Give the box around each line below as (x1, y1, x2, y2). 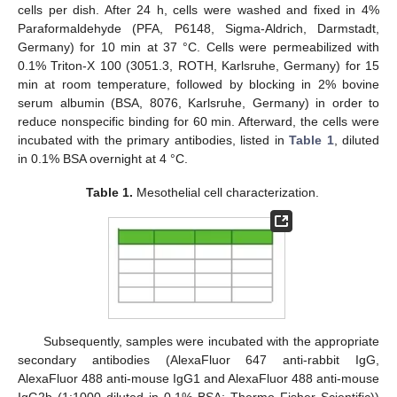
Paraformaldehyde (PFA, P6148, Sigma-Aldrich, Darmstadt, (18, 20, 379, 35)
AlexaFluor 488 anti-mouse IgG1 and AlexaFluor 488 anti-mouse (18, 370, 379, 385)
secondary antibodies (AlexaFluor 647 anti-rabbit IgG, (18, 352, 379, 367)
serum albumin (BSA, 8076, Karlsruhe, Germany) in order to (18, 95, 379, 110)
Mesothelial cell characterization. (132, 184, 319, 199)
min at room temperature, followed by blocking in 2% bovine (18, 76, 379, 91)
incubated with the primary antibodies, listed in (18, 132, 290, 147)
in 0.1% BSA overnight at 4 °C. (18, 151, 188, 166)
